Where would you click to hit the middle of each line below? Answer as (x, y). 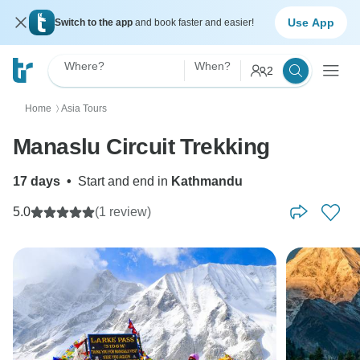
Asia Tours (84, 108)
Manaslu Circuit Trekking (141, 147)
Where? (84, 66)
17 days (37, 181)
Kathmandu (207, 181)
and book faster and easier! (194, 22)
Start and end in (125, 181)
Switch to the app (95, 22)
